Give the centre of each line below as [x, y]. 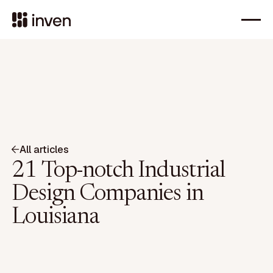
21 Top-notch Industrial [118, 171]
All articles [44, 149]
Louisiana [55, 217]
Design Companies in [108, 194]
